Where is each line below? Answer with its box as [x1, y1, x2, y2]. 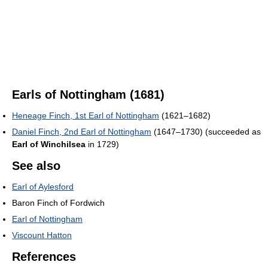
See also [12, 159, 60, 173]
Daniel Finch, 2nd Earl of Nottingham [12, 127, 151, 137]
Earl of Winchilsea [12, 139, 86, 150]
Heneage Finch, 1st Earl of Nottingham [12, 111, 159, 121]
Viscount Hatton [12, 230, 72, 240]
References [12, 250, 76, 264]
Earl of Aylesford [12, 182, 74, 192]
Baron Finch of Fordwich [12, 198, 105, 208]
